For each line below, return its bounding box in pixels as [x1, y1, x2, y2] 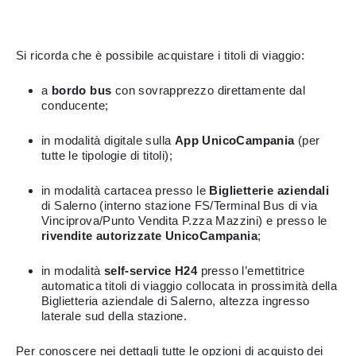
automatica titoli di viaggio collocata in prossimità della [41, 279, 338, 292]
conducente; [41, 99, 109, 112]
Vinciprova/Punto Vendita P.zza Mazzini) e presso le [41, 214, 327, 227]
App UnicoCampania [174, 133, 299, 147]
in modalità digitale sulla [41, 133, 175, 147]
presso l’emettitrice [197, 264, 305, 277]
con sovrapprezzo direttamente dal [111, 83, 306, 97]
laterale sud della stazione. [41, 309, 188, 323]
